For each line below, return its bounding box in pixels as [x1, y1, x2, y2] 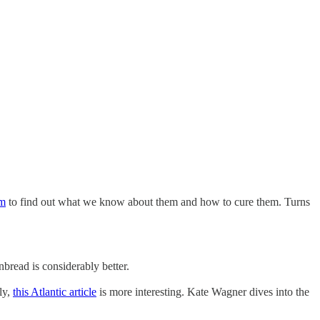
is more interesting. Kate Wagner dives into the [96, 286, 309, 299]
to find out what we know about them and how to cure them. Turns [6, 196, 310, 209]
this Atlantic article [13, 286, 96, 299]
